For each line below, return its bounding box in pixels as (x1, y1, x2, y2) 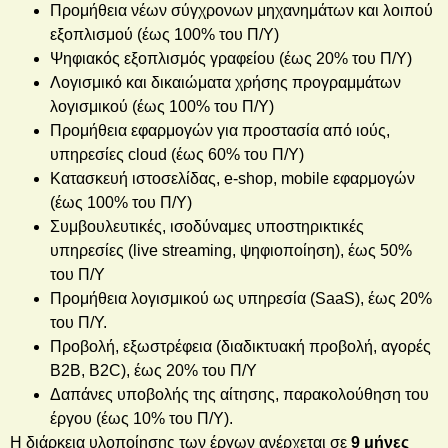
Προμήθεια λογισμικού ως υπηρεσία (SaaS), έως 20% (50, 289, 432, 307)
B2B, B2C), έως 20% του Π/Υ (50, 361, 257, 379)
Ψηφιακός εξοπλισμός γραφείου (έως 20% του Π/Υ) (50, 49, 412, 67)
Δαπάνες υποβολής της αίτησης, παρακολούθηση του (50, 385, 429, 403)
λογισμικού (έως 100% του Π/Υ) (50, 97, 274, 115)
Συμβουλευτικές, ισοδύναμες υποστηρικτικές (50, 217, 364, 235)
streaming (162, 241, 232, 259)
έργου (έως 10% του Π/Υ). (50, 409, 233, 427)
